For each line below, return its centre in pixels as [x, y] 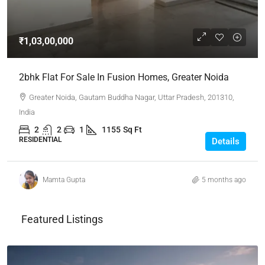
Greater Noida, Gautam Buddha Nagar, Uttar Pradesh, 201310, [132, 97]
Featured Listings [62, 219]
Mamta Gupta [64, 180]
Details [226, 141]
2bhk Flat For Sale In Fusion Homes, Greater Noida [124, 77]
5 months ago [224, 180]
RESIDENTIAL [40, 140]
